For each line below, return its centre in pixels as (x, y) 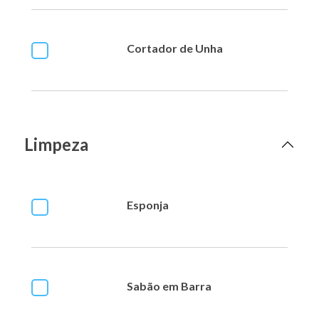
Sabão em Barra (169, 286)
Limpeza (56, 144)
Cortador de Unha (175, 48)
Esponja (148, 205)
